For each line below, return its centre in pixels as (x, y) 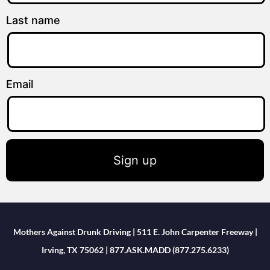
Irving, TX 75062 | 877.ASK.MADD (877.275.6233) (135, 250)
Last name (33, 20)
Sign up (135, 160)
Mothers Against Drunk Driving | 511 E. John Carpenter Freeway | (135, 231)
